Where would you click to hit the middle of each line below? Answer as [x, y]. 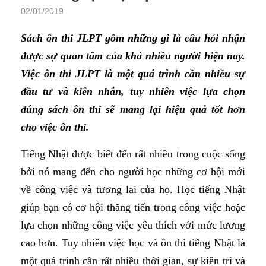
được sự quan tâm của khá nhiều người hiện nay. [133, 56]
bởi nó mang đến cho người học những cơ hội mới [133, 172]
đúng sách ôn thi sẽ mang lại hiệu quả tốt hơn [133, 110]
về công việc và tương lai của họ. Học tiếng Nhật [133, 190]
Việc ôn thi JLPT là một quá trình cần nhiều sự [133, 74]
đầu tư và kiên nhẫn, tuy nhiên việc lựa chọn [133, 92]
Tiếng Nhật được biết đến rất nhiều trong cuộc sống [133, 154]
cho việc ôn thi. [55, 127]
